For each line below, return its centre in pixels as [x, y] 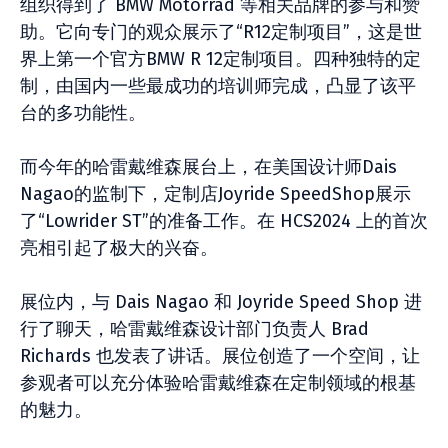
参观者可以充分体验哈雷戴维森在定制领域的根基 [218, 383]
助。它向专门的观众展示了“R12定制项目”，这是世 [221, 32]
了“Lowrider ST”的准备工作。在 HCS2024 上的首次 [224, 221]
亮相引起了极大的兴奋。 [119, 248]
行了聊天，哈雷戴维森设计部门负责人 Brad [194, 329]
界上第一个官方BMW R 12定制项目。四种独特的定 [220, 59]
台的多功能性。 [83, 113]
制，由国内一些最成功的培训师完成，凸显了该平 [218, 86]
